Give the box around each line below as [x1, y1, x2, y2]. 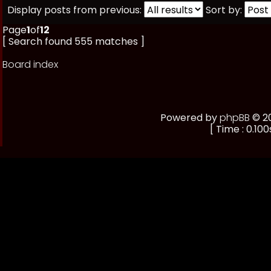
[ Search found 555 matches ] [2, 34, 145, 48]
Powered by [160, 111, 220, 125]
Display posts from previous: [7, 3, 142, 17]
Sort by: [206, 3, 242, 17]
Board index [2, 57, 58, 71]
